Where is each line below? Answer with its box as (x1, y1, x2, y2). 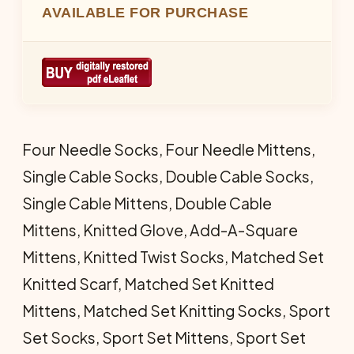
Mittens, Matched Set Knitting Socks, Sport (22, 300, 330, 320)
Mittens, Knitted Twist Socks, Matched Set (22, 247, 324, 266)
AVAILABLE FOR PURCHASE (42, 4, 248, 21)
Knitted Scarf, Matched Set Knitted (22, 273, 274, 293)
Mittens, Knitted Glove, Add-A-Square (22, 220, 298, 239)
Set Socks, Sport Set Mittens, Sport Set (22, 327, 306, 347)
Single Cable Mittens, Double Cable (22, 193, 272, 213)
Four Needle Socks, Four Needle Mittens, (22, 139, 315, 159)
